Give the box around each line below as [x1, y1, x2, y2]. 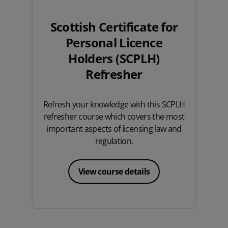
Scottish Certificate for [50, 18, 178, 35]
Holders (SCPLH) [68, 49, 160, 67]
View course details [78, 165, 150, 177]
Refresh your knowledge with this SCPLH [43, 98, 185, 110]
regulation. [95, 135, 133, 147]
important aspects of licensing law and [46, 123, 182, 134]
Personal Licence [66, 34, 162, 51]
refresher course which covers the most [43, 110, 185, 122]
